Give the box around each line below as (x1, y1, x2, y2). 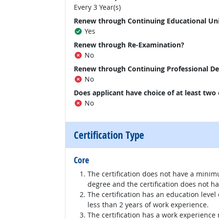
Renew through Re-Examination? (74, 40, 184, 49)
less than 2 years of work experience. (88, 200, 209, 209)
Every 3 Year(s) (74, 2, 121, 12)
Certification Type (74, 128, 144, 142)
